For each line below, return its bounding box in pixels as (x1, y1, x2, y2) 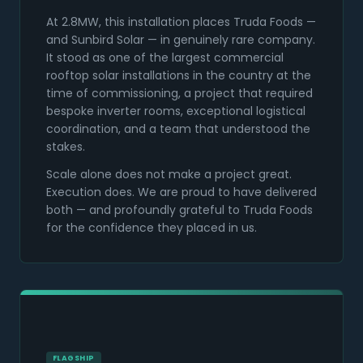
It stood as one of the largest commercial (46, 49, 284, 66)
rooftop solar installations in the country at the (46, 67, 311, 84)
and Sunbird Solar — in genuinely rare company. (46, 32, 315, 49)
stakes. (46, 139, 85, 156)
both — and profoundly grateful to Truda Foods (46, 202, 313, 219)
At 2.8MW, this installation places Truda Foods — (46, 14, 316, 31)
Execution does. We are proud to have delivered (46, 184, 317, 201)
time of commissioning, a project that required (46, 85, 313, 102)
